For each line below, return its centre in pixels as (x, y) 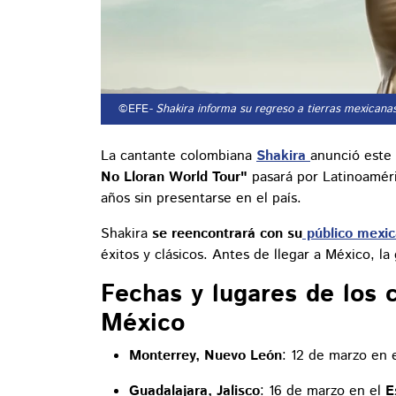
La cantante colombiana (179, 156)
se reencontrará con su (225, 234)
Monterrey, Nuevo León (206, 356)
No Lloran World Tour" (174, 178)
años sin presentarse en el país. (201, 199)
